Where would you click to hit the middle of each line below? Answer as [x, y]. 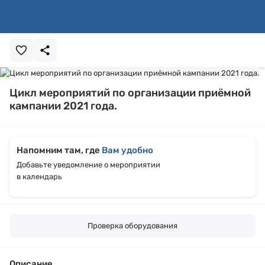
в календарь [39, 177]
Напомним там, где [59, 150]
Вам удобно [127, 150]
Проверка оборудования [132, 226]
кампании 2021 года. [63, 106]
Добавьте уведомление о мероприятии [88, 165]
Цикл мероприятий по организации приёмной [130, 93]
